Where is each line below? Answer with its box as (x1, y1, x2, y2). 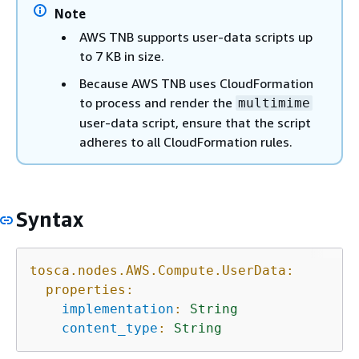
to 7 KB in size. (79, 48, 164, 64)
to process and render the (79, 95, 236, 111)
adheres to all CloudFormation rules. (79, 134, 292, 150)
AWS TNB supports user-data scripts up (79, 29, 313, 45)
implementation (62, 301, 174, 317)
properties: (46, 281, 134, 297)
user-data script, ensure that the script (79, 115, 311, 131)
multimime (238, 95, 310, 111)
